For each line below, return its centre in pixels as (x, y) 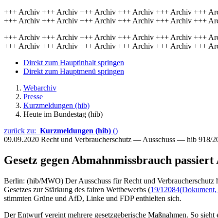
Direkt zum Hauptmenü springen (74, 71)
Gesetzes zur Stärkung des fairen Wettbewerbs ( (77, 189)
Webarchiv (40, 88)
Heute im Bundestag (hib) (63, 114)
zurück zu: (22, 131)
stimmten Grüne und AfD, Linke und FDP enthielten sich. (93, 198)
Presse (33, 97)
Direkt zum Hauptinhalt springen (74, 63)
